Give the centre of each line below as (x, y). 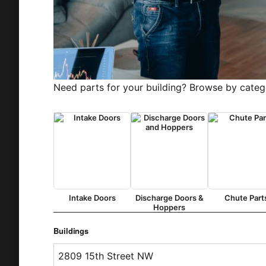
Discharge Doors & (169, 197)
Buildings (71, 230)
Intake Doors (92, 197)
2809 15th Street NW (106, 256)
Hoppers (170, 207)
